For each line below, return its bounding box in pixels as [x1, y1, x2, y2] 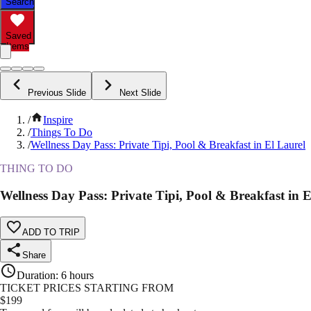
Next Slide [119, 87, 161, 99]
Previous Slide [28, 87, 86, 99]
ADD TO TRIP [22, 226, 80, 237]
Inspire [43, 114, 73, 126]
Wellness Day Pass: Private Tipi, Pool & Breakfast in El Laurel [31, 139, 305, 151]
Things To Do [31, 126, 92, 139]
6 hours [61, 269, 94, 281]
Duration [17, 269, 56, 281]
